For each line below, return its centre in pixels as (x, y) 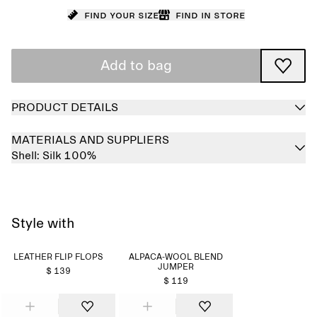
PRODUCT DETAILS (65, 108)
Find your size (121, 15)
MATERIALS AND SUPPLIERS (90, 140)
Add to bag (136, 66)
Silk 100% (69, 156)
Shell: (27, 156)
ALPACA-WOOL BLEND (176, 258)
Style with (43, 224)
